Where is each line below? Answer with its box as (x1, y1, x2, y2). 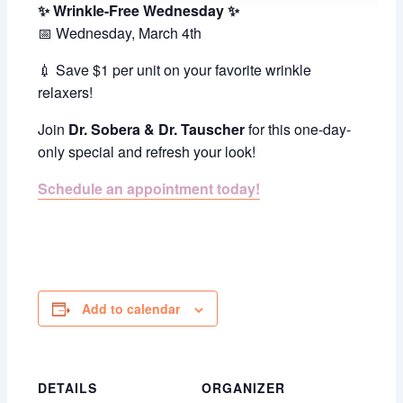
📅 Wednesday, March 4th (38, 22, 202, 43)
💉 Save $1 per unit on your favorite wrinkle (38, 58, 312, 80)
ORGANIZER (201, 378, 285, 397)
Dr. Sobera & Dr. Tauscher (68, 118, 249, 139)
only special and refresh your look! (38, 140, 256, 162)
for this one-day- (248, 118, 352, 139)
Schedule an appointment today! (38, 177, 261, 199)
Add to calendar (82, 299, 181, 318)
